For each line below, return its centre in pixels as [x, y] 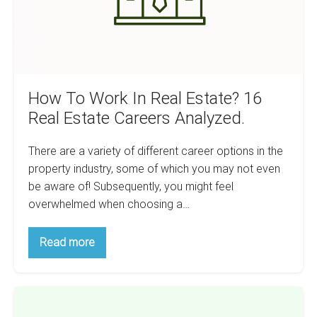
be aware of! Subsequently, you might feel [131, 186]
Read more [67, 242]
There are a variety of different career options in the [156, 151]
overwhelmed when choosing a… [109, 204]
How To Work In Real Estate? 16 [145, 98]
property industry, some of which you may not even [154, 168]
